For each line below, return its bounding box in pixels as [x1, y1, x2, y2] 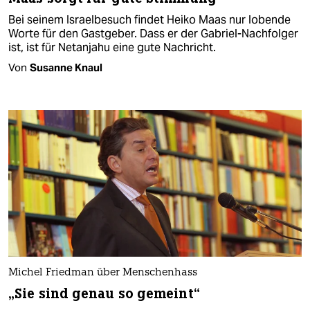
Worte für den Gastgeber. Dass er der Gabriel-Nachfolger [8, 26, 298, 42]
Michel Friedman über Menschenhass [8, 268, 197, 279]
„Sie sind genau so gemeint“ [8, 285, 200, 303]
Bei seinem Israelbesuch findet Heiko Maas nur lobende [8, 12, 291, 28]
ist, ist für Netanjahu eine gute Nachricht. [8, 40, 216, 55]
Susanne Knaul [30, 61, 102, 75]
